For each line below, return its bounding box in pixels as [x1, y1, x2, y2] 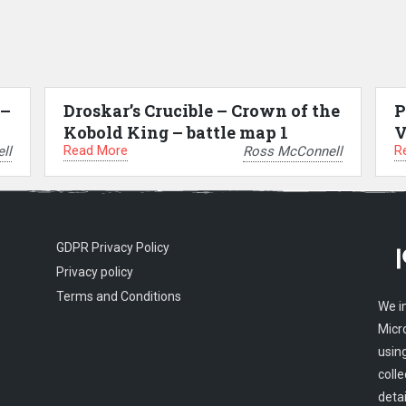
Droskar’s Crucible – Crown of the [63, 100, 340, 121]
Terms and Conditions [55, 289, 181, 304]
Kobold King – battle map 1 [63, 121, 288, 143]
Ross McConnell [242, 142, 343, 159]
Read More [63, 142, 128, 159]
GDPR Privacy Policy [55, 240, 169, 255]
